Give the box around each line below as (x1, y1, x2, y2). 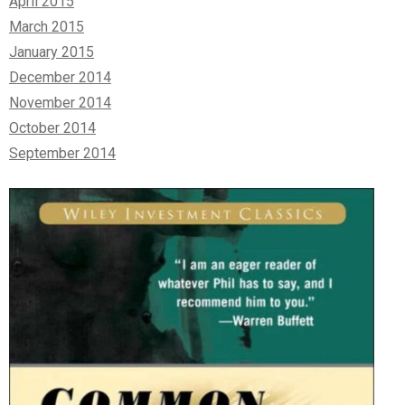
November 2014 (9, 93, 111, 111)
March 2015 (9, 17, 84, 35)
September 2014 (9, 144, 116, 162)
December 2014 (9, 68, 111, 86)
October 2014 (9, 118, 96, 137)
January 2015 (9, 42, 94, 61)
